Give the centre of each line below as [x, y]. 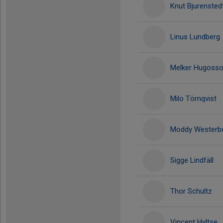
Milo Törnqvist [193, 99]
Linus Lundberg [195, 37]
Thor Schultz [191, 191]
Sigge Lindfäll [192, 160]
